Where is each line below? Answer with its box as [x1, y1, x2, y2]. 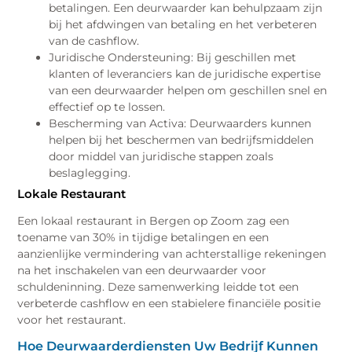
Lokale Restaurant [17, 186, 126, 202]
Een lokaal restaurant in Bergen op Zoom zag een [17, 213, 290, 228]
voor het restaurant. [17, 312, 126, 327]
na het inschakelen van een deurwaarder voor [17, 262, 267, 277]
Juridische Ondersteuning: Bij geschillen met [49, 50, 297, 65]
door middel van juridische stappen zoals [49, 149, 274, 164]
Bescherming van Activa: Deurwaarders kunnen [49, 116, 312, 131]
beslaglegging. [49, 166, 131, 181]
